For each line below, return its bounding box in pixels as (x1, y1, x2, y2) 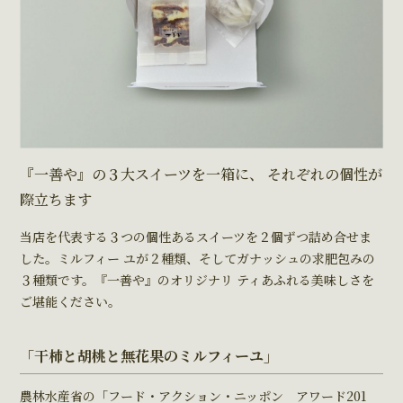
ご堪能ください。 (20, 291, 121, 310)
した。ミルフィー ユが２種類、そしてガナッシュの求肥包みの (20, 248, 375, 267)
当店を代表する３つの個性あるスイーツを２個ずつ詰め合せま (20, 227, 372, 246)
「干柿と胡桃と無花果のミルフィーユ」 (20, 345, 278, 366)
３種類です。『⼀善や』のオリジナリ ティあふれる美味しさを (20, 270, 374, 289)
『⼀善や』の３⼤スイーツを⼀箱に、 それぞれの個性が (20, 163, 382, 184)
